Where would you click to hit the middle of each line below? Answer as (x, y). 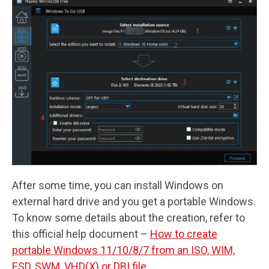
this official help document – (81, 234)
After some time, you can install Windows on (118, 186)
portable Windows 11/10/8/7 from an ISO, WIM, (123, 250)
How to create (184, 234)
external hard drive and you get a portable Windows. (134, 202)
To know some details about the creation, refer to (128, 218)
